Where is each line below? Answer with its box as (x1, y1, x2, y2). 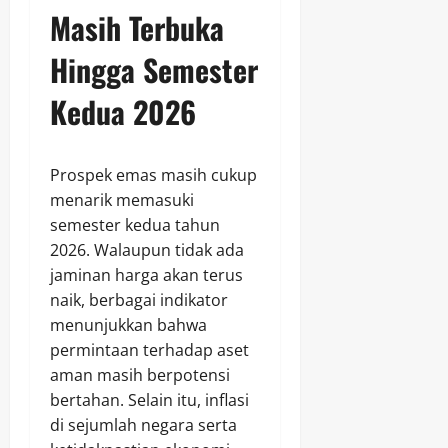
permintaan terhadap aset (50, 339, 249, 362)
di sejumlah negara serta (50, 414, 237, 437)
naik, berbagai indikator (50, 289, 228, 312)
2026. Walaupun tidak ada (50, 239, 244, 262)
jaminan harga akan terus (50, 264, 243, 287)
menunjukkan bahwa (50, 314, 207, 337)
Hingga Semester (50, 47, 258, 93)
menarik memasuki (50, 189, 194, 212)
